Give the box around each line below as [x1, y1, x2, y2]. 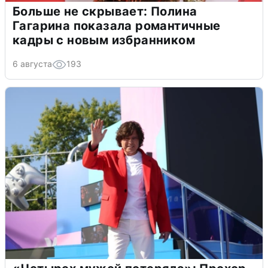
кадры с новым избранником [13, 32, 195, 47]
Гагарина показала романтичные [13, 18, 221, 33]
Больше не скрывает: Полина [13, 4, 197, 19]
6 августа [13, 58, 52, 69]
